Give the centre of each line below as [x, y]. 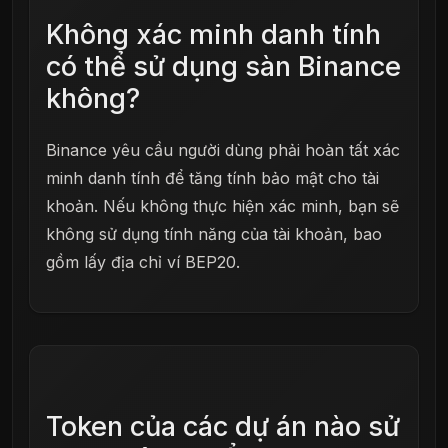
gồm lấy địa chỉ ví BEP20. [143, 262]
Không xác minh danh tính [213, 34]
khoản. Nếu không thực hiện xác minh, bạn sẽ [222, 206]
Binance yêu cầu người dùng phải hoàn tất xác [223, 150]
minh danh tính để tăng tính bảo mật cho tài [212, 178]
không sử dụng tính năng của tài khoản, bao [214, 234]
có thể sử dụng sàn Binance [223, 66]
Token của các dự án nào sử [223, 426]
